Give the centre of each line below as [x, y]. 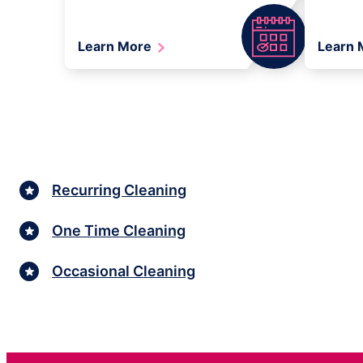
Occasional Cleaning [124, 271]
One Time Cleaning [119, 230]
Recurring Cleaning [119, 190]
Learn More [116, 47]
